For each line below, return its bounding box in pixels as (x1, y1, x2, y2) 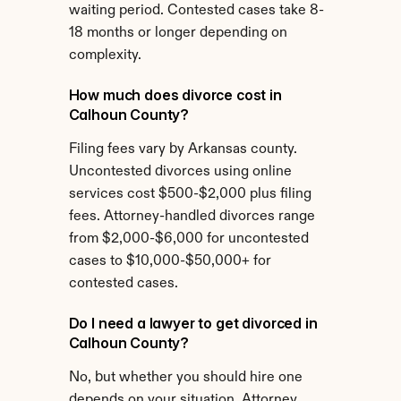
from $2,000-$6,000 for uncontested (68, 232, 309, 246)
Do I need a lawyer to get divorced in (68, 314, 318, 332)
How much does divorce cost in (68, 86, 282, 104)
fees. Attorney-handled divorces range (68, 209, 315, 224)
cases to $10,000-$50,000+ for (68, 254, 271, 269)
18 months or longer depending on (68, 26, 287, 40)
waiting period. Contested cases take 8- (68, 4, 324, 18)
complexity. (68, 48, 141, 63)
